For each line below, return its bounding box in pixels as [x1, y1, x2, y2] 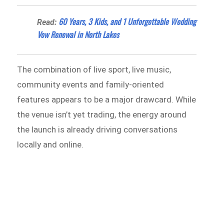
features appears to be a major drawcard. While [17, 94, 196, 104]
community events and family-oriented [17, 79, 164, 89]
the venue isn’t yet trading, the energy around [17, 109, 187, 119]
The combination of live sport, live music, [17, 64, 171, 74]
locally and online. [17, 139, 84, 149]
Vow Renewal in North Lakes [37, 28, 119, 40]
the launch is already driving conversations [17, 124, 178, 134]
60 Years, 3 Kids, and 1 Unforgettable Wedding [58, 15, 196, 27]
